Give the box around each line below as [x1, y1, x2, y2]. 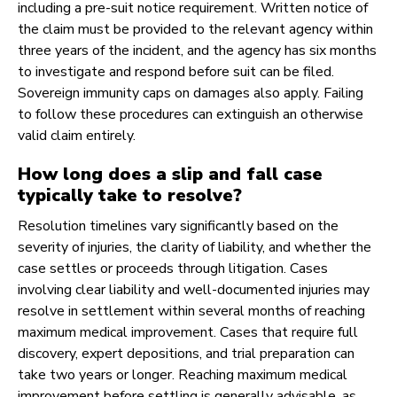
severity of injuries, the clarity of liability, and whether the [18, 237, 371, 258]
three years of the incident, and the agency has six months [18, 41, 377, 61]
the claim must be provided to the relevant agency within [18, 19, 373, 40]
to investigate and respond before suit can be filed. [18, 62, 334, 82]
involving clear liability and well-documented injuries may [18, 280, 370, 300]
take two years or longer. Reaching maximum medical [18, 365, 347, 385]
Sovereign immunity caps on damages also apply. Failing [18, 83, 363, 104]
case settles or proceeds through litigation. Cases [18, 259, 328, 279]
